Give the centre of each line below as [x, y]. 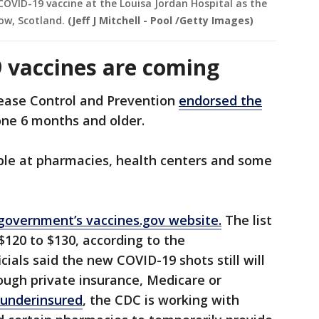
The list [247, 220]
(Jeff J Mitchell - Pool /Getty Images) [161, 21]
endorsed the [220, 101]
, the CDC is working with [161, 300]
